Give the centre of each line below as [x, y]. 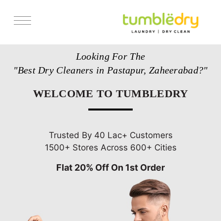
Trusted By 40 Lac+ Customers [110, 135]
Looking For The [110, 56]
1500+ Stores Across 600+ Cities [110, 147]
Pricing [17, 82]
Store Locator [27, 63]
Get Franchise [27, 100]
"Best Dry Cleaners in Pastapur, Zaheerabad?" [110, 70]
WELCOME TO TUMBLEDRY [110, 93]
